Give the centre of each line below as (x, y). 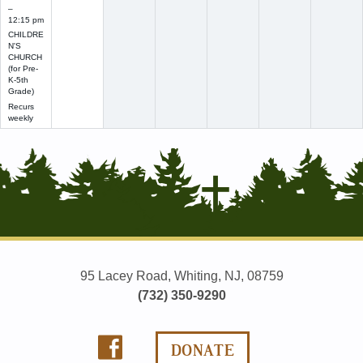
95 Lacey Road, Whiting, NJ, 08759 (181, 275)
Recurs (21, 107)
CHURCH (25, 58)
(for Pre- (23, 69)
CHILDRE (26, 35)
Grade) (21, 92)
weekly (20, 118)
